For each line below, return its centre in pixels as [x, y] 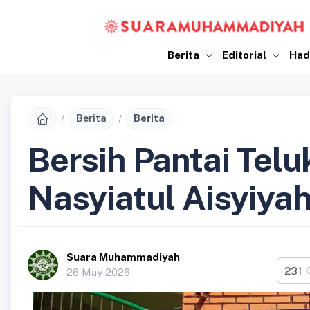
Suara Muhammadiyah [123, 257]
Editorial [246, 55]
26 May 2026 [98, 273]
